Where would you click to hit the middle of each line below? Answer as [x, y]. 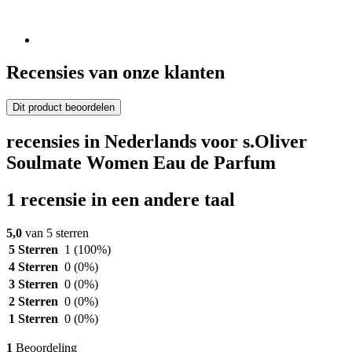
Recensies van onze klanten [115, 73]
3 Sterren [33, 284]
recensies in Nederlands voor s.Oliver [157, 142]
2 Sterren [33, 302]
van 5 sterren [55, 233]
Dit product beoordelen [64, 108]
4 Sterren [33, 267]
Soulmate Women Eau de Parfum [141, 163]
